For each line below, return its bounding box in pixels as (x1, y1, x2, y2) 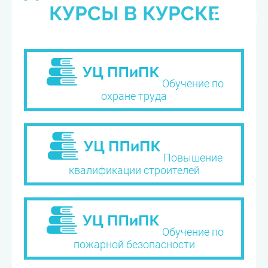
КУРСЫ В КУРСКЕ (48, 2, 220, 25)
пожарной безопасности (73, 238, 195, 251)
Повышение (163, 151, 223, 164)
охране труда (101, 90, 167, 102)
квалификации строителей (68, 164, 200, 176)
